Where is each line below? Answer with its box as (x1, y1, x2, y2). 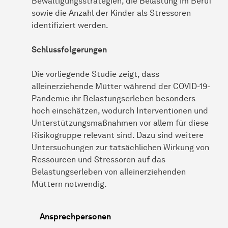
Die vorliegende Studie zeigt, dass (32, 69, 159, 79)
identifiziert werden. (32, 20, 108, 30)
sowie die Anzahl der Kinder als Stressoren (32, 8, 191, 18)
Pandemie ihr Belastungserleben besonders (32, 93, 195, 103)
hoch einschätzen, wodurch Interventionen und (32, 105, 208, 116)
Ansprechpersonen (40, 211, 111, 221)
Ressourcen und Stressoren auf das (32, 154, 165, 164)
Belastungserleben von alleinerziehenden (32, 166, 186, 177)
